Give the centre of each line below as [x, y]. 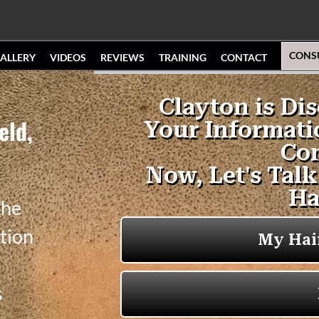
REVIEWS [122, 57]
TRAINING [182, 57]
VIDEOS [68, 57]
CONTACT [244, 57]
